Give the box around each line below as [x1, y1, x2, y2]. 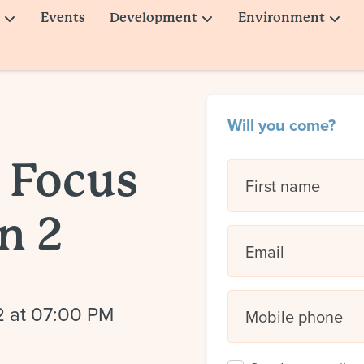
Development [110, 10, 197, 25]
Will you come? [227, 113, 336, 136]
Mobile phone [245, 305, 343, 329]
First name [245, 174, 320, 197]
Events [41, 10, 85, 25]
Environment [238, 10, 325, 25]
